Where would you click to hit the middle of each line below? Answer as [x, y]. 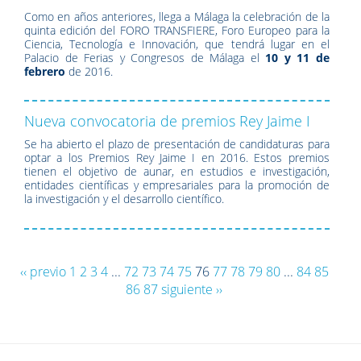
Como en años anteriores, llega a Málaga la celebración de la [177, 16]
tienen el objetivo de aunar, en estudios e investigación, [177, 172]
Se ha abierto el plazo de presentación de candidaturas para [177, 144]
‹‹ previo [43, 271]
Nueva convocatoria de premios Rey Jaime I [167, 121]
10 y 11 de [297, 57]
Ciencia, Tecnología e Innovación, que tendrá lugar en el [177, 44]
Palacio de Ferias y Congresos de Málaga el [145, 57]
